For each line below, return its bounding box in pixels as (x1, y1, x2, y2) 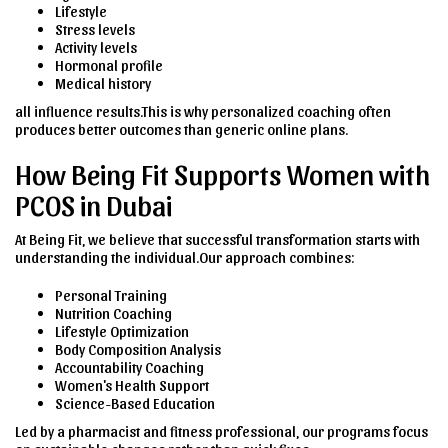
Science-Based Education (55, 393, 215, 412)
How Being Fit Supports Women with (15, 155, 430, 190)
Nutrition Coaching (55, 303, 172, 322)
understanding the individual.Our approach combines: (15, 247, 355, 266)
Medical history (55, 73, 151, 92)
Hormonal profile (55, 55, 163, 74)
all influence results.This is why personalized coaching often (15, 101, 391, 120)
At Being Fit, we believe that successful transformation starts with (15, 229, 420, 248)
